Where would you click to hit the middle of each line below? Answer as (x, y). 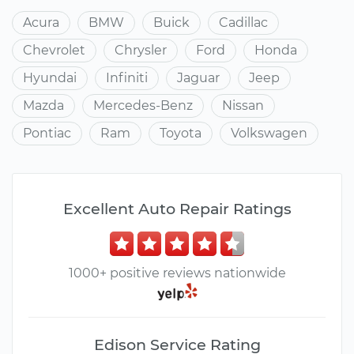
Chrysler (141, 50)
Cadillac (243, 23)
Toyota (181, 133)
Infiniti (127, 78)
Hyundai (50, 78)
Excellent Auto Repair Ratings (177, 209)
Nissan (243, 105)
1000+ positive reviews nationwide (177, 273)
